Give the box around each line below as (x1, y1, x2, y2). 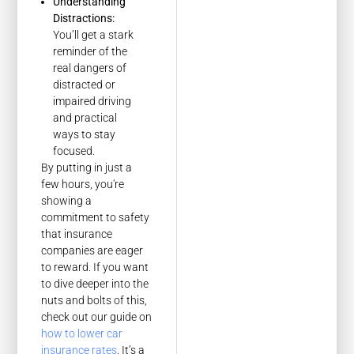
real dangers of (53, 62, 127, 75)
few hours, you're (41, 178, 125, 191)
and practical (53, 111, 118, 125)
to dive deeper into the (41, 277, 149, 291)
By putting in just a (41, 161, 133, 175)
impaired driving (53, 95, 132, 108)
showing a (41, 194, 92, 208)
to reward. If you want (41, 261, 149, 274)
